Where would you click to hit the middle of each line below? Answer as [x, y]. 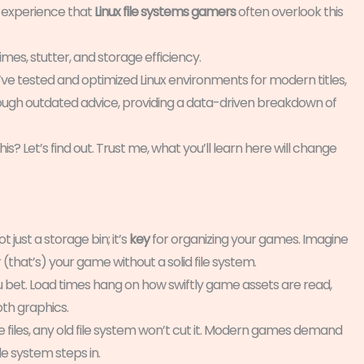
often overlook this [289, 11]
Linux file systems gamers [165, 11]
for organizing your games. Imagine [249, 239]
